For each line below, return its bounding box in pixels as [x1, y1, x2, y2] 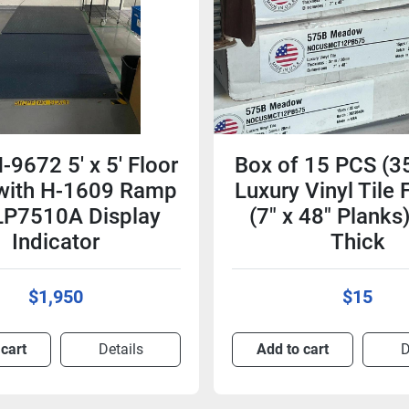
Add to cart [257, 341, 330, 358]
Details [98, 341, 143, 358]
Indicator [11, 229, 100, 255]
